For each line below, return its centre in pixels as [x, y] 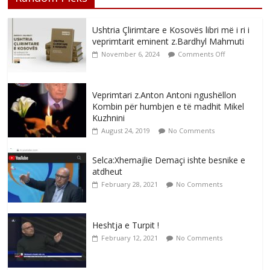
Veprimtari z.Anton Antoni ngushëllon [165, 95]
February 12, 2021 [130, 238]
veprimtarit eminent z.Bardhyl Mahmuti [168, 42]
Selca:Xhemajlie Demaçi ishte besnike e [169, 160]
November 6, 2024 [131, 54]
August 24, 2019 [126, 131]
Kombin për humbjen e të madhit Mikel [168, 107]
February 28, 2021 [130, 184]
